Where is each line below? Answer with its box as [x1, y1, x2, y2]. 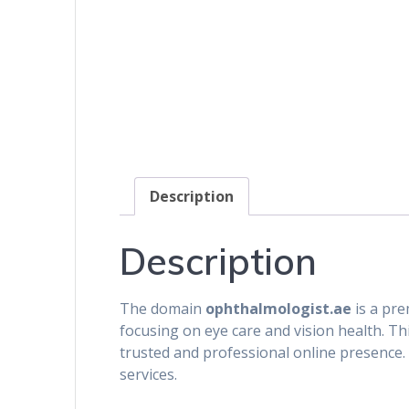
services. [120, 364, 178, 385]
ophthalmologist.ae [205, 299, 352, 320]
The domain [120, 299, 206, 320]
